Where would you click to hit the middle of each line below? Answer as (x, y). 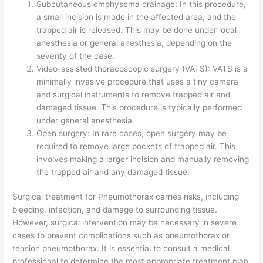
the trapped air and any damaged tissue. (113, 172)
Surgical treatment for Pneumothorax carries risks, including (126, 197)
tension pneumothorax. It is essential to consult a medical (121, 249)
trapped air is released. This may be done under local (137, 30)
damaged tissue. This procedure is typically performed (139, 107)
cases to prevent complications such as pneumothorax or (121, 236)
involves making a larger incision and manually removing (143, 159)
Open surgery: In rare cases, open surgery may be (132, 133)
